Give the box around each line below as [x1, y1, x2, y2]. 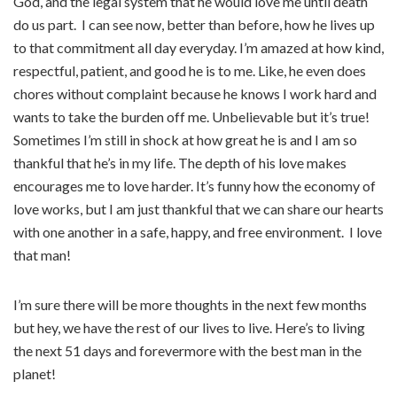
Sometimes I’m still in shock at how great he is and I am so [13, 131, 357, 149]
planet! [13, 365, 56, 383]
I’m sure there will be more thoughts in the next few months [13, 296, 367, 314]
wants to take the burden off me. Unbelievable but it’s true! [13, 108, 370, 126]
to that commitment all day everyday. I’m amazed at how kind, [13, 39, 384, 57]
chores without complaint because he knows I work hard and [13, 85, 377, 103]
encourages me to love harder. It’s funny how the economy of [13, 177, 376, 195]
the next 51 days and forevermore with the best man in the [13, 342, 362, 360]
